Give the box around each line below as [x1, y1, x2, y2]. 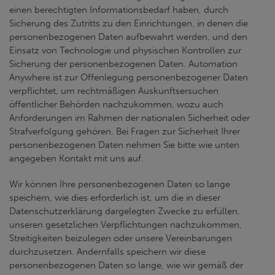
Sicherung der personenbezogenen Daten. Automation [9, 58, 238, 69]
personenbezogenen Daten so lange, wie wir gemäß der [9, 260, 243, 271]
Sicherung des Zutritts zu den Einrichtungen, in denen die [9, 18, 248, 29]
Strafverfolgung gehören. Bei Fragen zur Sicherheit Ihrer [9, 126, 240, 137]
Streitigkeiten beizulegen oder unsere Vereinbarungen [9, 233, 232, 244]
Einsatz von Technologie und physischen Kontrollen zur [9, 45, 241, 56]
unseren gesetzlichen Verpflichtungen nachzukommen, [9, 219, 242, 230]
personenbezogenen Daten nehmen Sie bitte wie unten [9, 139, 239, 150]
